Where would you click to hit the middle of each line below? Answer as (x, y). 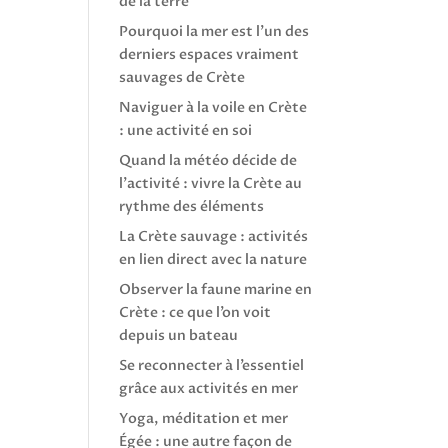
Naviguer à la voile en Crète (213, 107)
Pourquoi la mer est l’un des (214, 31)
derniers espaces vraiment (209, 54)
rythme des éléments (192, 206)
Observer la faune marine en (216, 289)
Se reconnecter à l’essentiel (212, 365)
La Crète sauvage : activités (214, 236)
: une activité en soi (186, 130)
